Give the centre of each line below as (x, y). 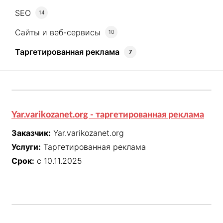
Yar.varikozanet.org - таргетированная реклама (108, 115)
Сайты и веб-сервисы (58, 32)
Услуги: (26, 147)
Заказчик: (31, 133)
